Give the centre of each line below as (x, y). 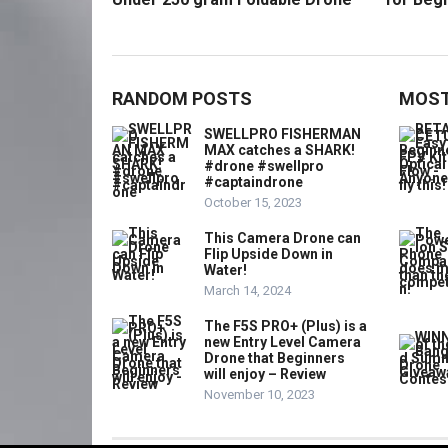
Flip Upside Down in (268, 254)
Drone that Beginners (274, 358)
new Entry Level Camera (282, 342)
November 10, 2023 (259, 395)
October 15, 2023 (253, 203)
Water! (225, 270)
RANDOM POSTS (182, 99)
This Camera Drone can (282, 238)
